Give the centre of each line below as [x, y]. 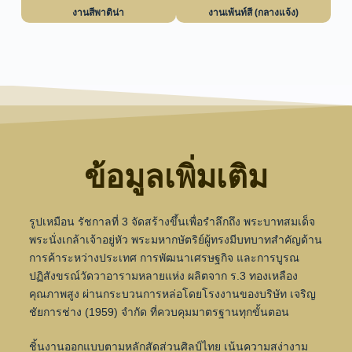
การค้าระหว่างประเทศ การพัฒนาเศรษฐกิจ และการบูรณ [164, 258]
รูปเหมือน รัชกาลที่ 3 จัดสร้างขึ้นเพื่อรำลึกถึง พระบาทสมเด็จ [172, 222]
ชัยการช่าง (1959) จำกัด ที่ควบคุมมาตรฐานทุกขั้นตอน [159, 312]
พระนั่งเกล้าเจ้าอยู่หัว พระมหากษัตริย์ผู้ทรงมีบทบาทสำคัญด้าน [175, 240]
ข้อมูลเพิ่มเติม [176, 177]
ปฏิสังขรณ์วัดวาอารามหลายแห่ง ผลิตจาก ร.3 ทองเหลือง [163, 276]
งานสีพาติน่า [99, 13]
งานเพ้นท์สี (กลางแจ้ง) [254, 13]
